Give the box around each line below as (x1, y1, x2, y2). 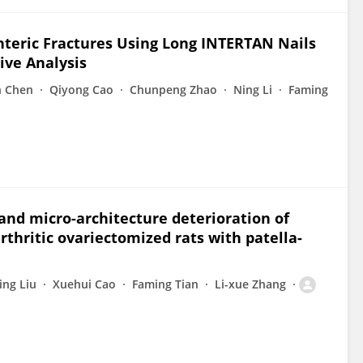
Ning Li (233, 82, 272, 97)
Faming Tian (132, 276, 199, 292)
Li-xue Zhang (215, 276, 286, 292)
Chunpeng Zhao (130, 82, 217, 97)
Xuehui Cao (53, 276, 116, 292)
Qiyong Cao (49, 82, 113, 97)
